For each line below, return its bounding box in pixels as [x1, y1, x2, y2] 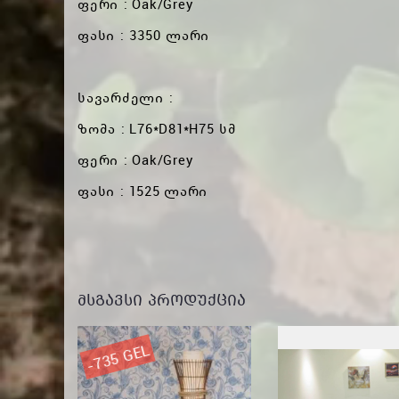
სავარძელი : [77, 88, 174, 106]
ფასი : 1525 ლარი [77, 182, 208, 199]
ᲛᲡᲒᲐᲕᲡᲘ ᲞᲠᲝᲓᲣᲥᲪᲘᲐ [77, 289, 246, 310]
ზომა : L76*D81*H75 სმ [77, 119, 237, 137]
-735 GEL [84, 338, 152, 376]
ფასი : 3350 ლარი [77, 26, 209, 44]
